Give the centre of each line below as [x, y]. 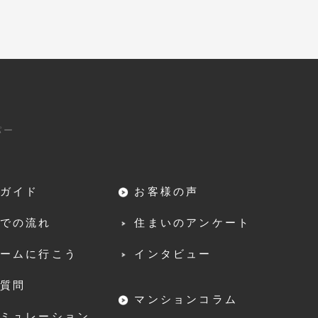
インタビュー [173, 253]
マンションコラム [186, 299]
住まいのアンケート [193, 222]
